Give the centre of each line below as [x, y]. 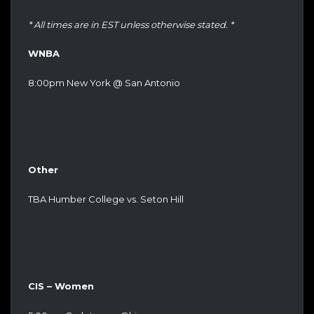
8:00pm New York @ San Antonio [104, 82]
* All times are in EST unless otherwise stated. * [131, 24]
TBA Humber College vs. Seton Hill [106, 199]
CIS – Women [61, 286]
